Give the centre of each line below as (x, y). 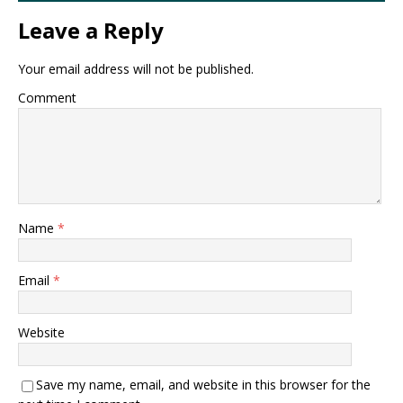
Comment (47, 98)
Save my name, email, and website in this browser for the (203, 385)
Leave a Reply (91, 31)
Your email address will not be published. (136, 69)
